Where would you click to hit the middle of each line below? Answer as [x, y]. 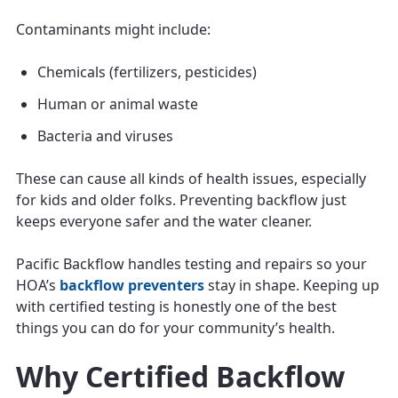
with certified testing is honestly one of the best [176, 306]
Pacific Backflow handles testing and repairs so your [191, 263]
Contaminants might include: [113, 29]
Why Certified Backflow [180, 376]
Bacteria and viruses [105, 135]
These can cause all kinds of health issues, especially [191, 178]
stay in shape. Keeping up [292, 285]
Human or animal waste [118, 103]
